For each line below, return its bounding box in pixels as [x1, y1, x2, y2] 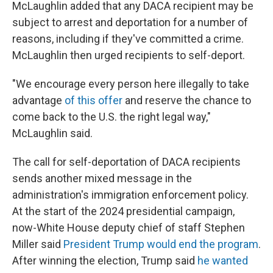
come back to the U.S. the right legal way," [12, 110, 211, 123]
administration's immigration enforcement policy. [12, 188, 249, 201]
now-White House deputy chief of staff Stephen [12, 221, 245, 234]
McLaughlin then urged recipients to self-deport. [12, 48, 245, 62]
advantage [12, 93, 65, 107]
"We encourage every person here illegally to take [12, 77, 249, 90]
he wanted [197, 253, 248, 267]
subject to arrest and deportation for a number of [12, 15, 248, 29]
